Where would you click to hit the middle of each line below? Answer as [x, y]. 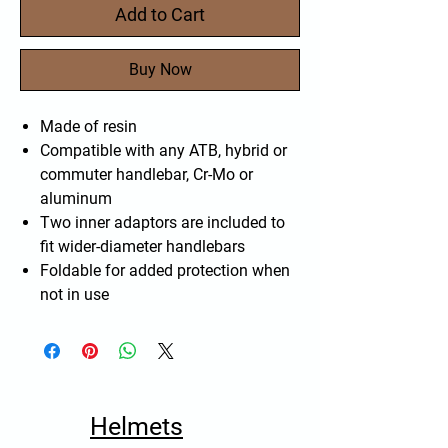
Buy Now [160, 69]
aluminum [76, 198]
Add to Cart [160, 14]
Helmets [136, 426]
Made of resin [88, 126]
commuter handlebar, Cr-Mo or [146, 174]
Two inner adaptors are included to [162, 222]
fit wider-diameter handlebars [142, 246]
